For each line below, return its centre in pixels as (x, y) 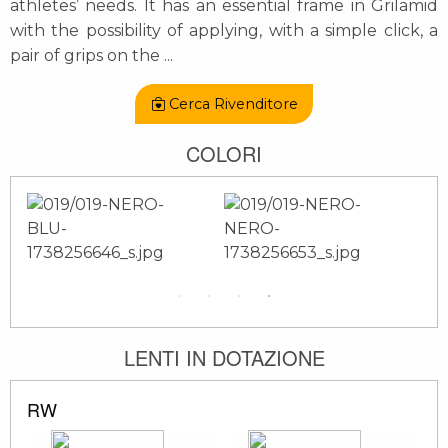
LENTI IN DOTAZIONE (224, 357)
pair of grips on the (87, 55)
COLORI (224, 154)
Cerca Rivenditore (233, 104)
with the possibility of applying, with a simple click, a (224, 30)
